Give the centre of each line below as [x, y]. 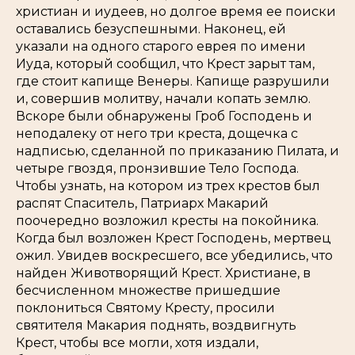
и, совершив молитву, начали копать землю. [163, 99]
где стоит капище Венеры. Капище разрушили [173, 81]
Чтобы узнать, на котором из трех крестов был [168, 186]
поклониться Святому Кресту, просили [145, 308]
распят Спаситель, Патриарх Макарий [142, 203]
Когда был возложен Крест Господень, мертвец [174, 238]
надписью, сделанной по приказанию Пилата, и [177, 151]
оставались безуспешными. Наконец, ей [151, 29]
